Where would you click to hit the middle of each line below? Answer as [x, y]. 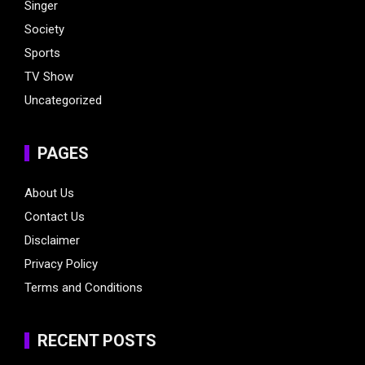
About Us [49, 193]
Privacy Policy [61, 264]
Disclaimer [52, 241]
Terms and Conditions [84, 288]
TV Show [49, 77]
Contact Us [55, 217]
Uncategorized [63, 101]
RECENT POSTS [97, 341]
